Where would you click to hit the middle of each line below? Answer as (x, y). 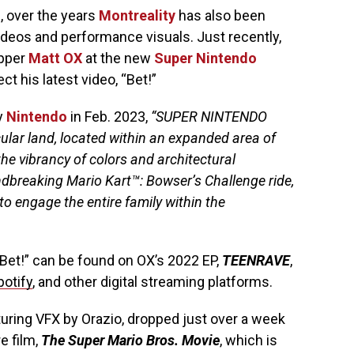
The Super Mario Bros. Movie (130, 340)
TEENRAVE (256, 260)
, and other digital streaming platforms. (153, 282)
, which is (249, 340)
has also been (220, 15)
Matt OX (55, 58)
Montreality (137, 15)
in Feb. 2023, (109, 117)
